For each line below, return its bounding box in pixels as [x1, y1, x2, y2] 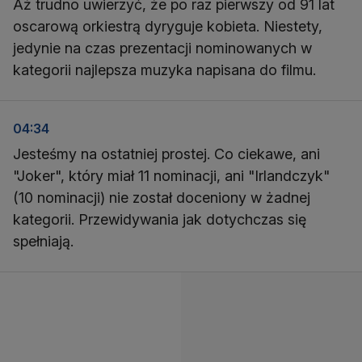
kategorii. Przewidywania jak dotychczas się [13, 211, 306, 228]
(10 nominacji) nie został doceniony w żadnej [13, 189, 310, 206]
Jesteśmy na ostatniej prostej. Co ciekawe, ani [13, 145, 320, 162]
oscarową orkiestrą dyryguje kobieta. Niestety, [13, 18, 322, 35]
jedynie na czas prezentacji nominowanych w [13, 40, 312, 57]
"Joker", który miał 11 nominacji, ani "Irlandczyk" [13, 167, 330, 184]
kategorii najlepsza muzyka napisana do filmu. [13, 61, 316, 78]
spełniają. [13, 233, 74, 250]
